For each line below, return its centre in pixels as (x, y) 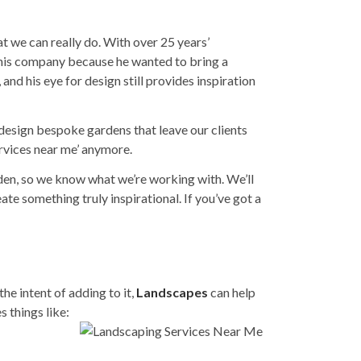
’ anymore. (104, 149)
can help (232, 292)
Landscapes (172, 292)
